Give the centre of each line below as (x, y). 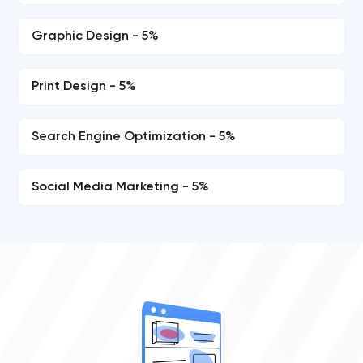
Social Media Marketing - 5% (121, 187)
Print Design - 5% (84, 87)
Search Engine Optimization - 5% (134, 137)
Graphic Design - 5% (96, 36)
